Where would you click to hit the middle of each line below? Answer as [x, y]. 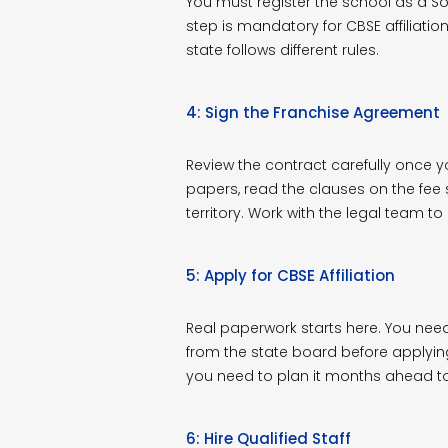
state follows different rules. [282, 49]
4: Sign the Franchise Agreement [312, 112]
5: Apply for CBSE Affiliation [290, 275]
